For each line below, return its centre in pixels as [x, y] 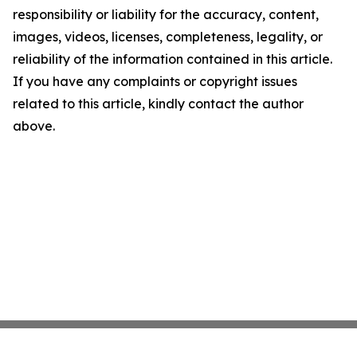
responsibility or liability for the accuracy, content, [166, 14]
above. [34, 126]
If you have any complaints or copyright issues [155, 81]
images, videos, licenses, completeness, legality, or [168, 37]
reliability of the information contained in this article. [173, 59]
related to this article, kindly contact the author [158, 104]
